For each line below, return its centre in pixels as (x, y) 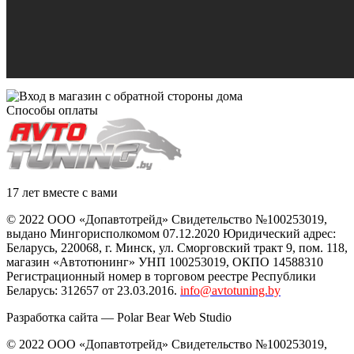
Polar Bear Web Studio (174, 317)
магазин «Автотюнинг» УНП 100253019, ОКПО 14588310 (165, 262)
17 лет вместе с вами (62, 192)
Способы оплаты (52, 110)
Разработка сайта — (62, 317)
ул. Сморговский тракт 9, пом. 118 (252, 247)
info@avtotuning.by (230, 290)
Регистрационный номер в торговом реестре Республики (161, 276)
